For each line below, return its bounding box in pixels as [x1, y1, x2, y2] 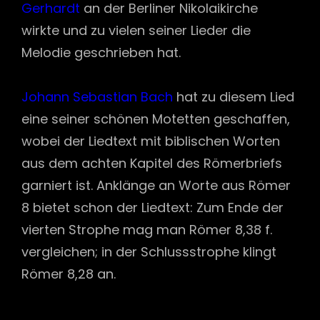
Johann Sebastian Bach [21, 88, 173, 106]
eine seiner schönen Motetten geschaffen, [21, 110, 290, 128]
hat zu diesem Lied [173, 88, 294, 106]
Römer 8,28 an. [21, 265, 116, 283]
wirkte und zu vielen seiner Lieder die [21, 21, 251, 39]
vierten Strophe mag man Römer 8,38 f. [21, 221, 272, 239]
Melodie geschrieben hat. [21, 43, 181, 61]
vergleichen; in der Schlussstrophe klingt [21, 243, 276, 261]
